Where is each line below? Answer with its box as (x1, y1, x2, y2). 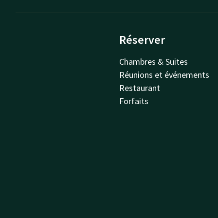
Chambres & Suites (119, 56, 188, 67)
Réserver (119, 32, 165, 47)
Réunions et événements (119, 69, 210, 80)
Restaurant (119, 82, 161, 93)
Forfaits (119, 95, 149, 107)
